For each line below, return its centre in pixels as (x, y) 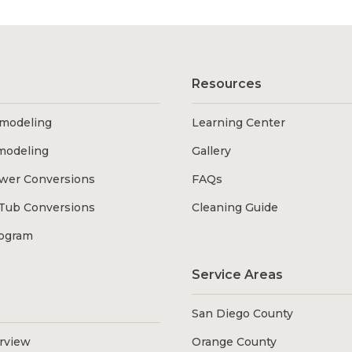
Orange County (234, 342)
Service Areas (237, 275)
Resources (226, 84)
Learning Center (238, 123)
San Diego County (242, 314)
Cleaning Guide (235, 208)
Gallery (211, 151)
